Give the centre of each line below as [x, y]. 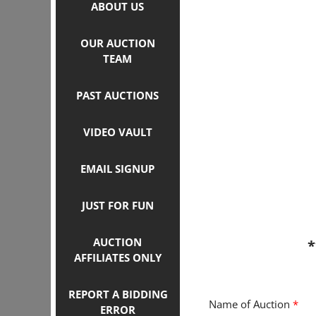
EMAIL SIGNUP [118, 169]
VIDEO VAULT [117, 132]
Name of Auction [251, 304]
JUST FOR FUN [117, 205]
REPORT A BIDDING [118, 294]
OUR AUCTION [117, 43]
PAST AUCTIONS [118, 95]
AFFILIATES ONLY [117, 257]
